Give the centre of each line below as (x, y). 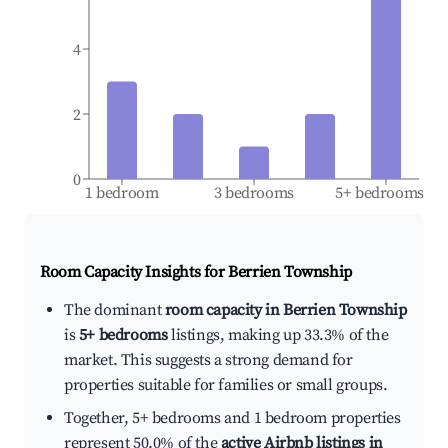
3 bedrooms (254, 193)
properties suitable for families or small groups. (226, 385)
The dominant (114, 310)
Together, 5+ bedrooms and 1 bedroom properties (232, 418)
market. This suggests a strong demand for (208, 360)
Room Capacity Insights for (134, 272)
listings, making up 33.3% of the (278, 335)
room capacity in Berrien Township (285, 310)
